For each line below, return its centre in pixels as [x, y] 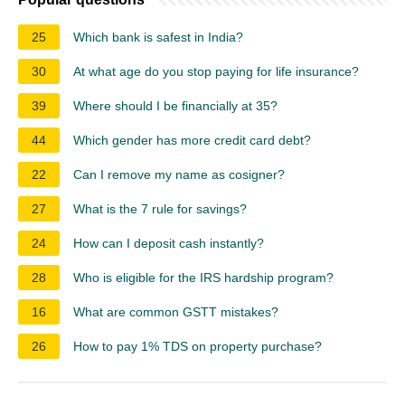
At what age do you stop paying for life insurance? [216, 71]
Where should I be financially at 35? [175, 105]
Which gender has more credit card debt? [192, 140]
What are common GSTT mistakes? [176, 311]
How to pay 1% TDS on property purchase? [198, 346]
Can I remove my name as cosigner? [179, 174]
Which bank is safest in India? [158, 37]
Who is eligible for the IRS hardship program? [203, 277]
